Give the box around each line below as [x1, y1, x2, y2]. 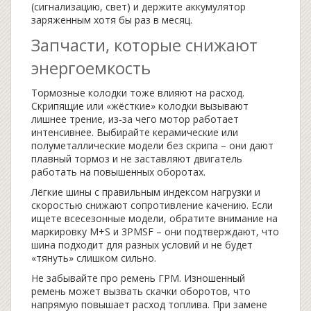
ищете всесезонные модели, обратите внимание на [31, 212, 278, 225]
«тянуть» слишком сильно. [31, 251, 156, 264]
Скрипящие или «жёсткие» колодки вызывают [31, 99, 249, 112]
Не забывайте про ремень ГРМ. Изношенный [31, 271, 245, 285]
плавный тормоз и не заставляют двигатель [31, 152, 242, 165]
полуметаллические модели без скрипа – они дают [31, 139, 274, 152]
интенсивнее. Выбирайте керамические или [31, 126, 238, 139]
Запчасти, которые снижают [31, 33, 258, 56]
